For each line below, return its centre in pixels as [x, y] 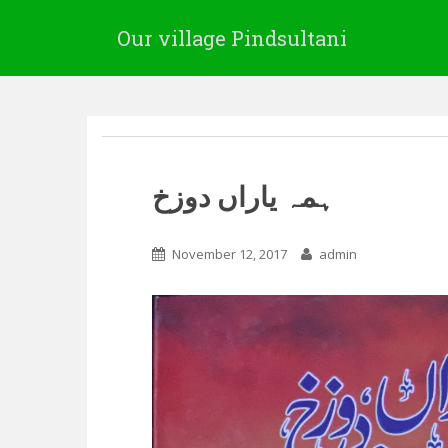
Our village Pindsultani [232, 38]
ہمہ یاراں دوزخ [243, 196]
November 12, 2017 [229, 254]
